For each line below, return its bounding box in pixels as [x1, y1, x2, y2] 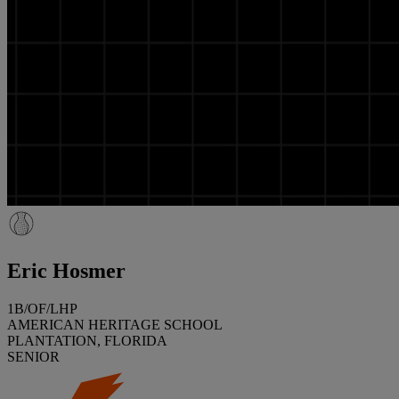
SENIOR [7, 348, 60, 364]
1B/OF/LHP [7, 300, 77, 316]
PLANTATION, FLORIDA [7, 332, 167, 348]
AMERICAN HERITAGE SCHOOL [7, 316, 223, 332]
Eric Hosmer [7, 258, 126, 282]
